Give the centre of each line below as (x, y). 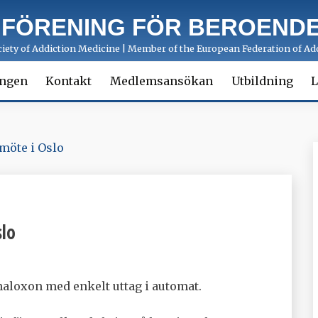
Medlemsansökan (161, 81)
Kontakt (69, 81)
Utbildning (262, 81)
